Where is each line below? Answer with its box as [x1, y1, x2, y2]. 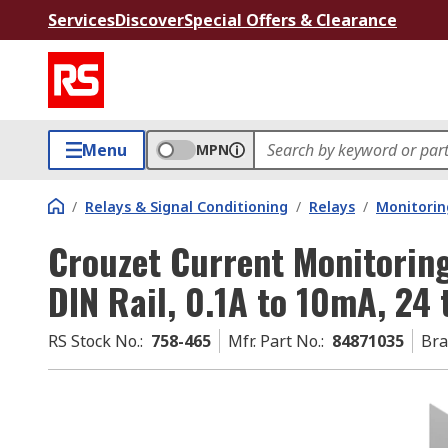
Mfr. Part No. [228, 330, 321, 352]
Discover [115, 9, 184, 31]
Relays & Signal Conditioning [85, 197, 288, 216]
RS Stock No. [48, 330, 140, 352]
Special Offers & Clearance [184, 9, 397, 31]
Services [48, 9, 115, 31]
